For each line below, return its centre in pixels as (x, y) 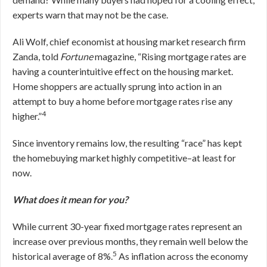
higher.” (27, 116)
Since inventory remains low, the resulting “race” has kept (127, 143)
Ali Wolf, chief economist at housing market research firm (129, 41)
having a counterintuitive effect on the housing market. (123, 71)
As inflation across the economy (182, 256)
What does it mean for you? (70, 199)
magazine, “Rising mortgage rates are (170, 56)
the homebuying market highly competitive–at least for (124, 158)
